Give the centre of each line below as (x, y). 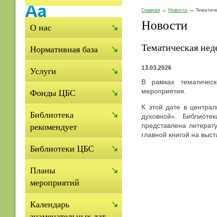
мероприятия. (164, 91)
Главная (151, 10)
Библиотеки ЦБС (62, 149)
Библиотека (52, 115)
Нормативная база (64, 49)
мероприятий (55, 183)
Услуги (43, 71)
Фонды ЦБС (53, 93)
